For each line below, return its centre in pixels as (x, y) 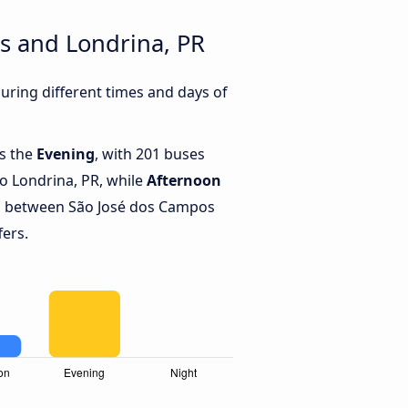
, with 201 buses (150, 154)
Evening (66, 154)
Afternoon (184, 181)
